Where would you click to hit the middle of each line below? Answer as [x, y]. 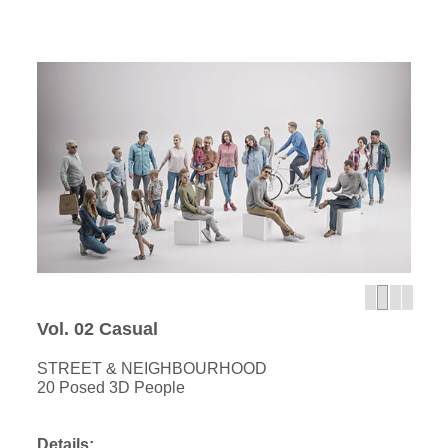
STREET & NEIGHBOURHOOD [152, 369]
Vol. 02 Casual [98, 329]
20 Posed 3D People [111, 388]
